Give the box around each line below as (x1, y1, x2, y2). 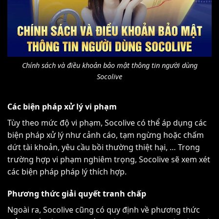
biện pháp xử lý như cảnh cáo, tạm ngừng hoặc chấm (7, 129, 204, 140)
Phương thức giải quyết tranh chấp (7, 188, 146, 199)
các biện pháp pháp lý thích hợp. (7, 166, 127, 177)
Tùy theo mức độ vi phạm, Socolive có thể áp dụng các (7, 117, 207, 128)
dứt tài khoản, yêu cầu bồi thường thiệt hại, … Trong (7, 141, 200, 153)
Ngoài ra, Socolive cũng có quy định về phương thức (7, 204, 200, 216)
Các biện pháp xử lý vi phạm (7, 101, 117, 112)
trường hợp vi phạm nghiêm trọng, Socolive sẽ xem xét (7, 153, 210, 165)
